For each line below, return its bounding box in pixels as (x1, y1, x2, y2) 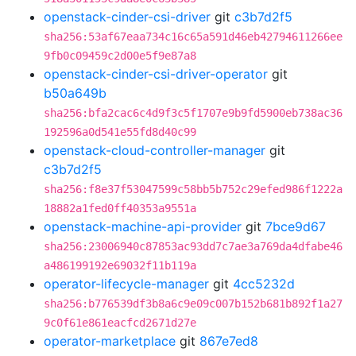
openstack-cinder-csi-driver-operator (44, 66, 268, 82)
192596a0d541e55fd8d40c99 (44, 126, 196, 138)
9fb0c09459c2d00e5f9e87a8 (44, 49, 196, 62)
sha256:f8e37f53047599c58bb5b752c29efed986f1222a (44, 183, 342, 195)
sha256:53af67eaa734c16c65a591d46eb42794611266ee (44, 30, 342, 43)
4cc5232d (233, 276, 295, 292)
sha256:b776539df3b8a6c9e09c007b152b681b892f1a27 (44, 297, 342, 310)
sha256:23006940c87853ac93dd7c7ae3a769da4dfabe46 (44, 240, 342, 253)
